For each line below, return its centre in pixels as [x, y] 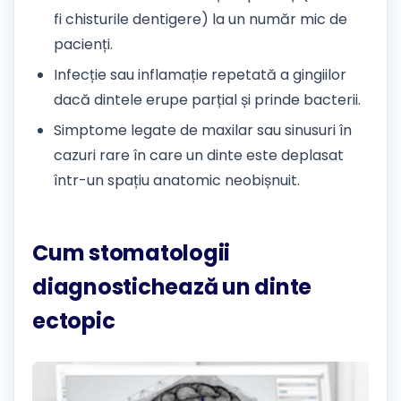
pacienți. [83, 44]
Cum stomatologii [132, 253]
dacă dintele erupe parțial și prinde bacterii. [207, 100]
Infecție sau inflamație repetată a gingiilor [200, 75]
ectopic [74, 321]
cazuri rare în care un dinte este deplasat [199, 156]
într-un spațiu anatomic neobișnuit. [177, 181]
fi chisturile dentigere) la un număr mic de [200, 19]
